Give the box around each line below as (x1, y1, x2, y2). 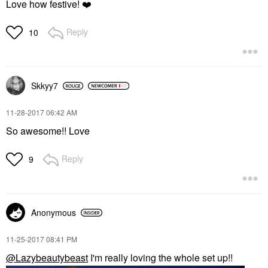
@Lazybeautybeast (6, 251, 88, 265)
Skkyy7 (31, 80, 58, 92)
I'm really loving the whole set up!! (88, 251, 235, 265)
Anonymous (31, 206, 76, 219)
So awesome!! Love (6, 124, 90, 138)
